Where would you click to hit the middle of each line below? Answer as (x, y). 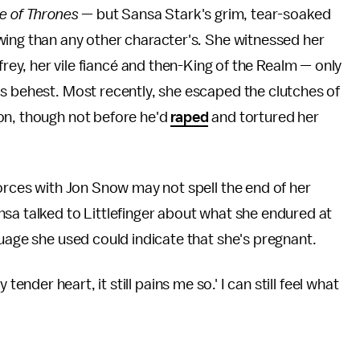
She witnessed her (265, 40)
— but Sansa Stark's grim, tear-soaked (205, 14)
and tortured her (264, 117)
